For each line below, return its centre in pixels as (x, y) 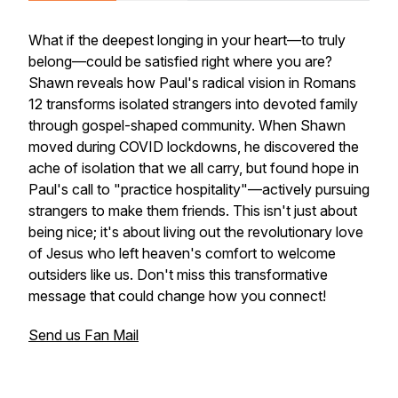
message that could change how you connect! (177, 296)
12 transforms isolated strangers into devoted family (193, 104)
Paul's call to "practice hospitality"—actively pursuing (199, 189)
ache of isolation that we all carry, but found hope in (194, 168)
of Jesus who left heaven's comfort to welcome (182, 253)
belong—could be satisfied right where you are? (180, 61)
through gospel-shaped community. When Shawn (187, 125)
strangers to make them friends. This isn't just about (193, 211)
